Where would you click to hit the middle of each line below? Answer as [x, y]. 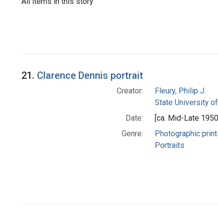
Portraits [169, 145]
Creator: [130, 91]
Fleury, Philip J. [180, 91]
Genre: [132, 134]
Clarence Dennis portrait [90, 76]
